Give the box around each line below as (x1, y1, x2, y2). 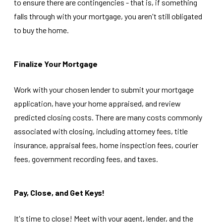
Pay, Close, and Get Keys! (14, 188, 105, 197)
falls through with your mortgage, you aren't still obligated (14, 11, 202, 21)
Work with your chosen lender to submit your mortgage (14, 85, 194, 94)
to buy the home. (14, 25, 69, 35)
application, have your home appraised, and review (14, 99, 181, 108)
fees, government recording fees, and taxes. (14, 154, 158, 164)
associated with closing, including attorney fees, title (14, 126, 188, 136)
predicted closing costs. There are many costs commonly (14, 112, 202, 122)
